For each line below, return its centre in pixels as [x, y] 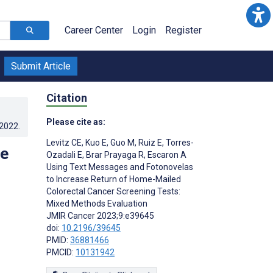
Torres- [179, 142]
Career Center [94, 30]
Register [183, 30]
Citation [67, 97]
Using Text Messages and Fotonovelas [120, 167]
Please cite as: [76, 122]
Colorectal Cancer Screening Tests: [113, 191]
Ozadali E [64, 154]
